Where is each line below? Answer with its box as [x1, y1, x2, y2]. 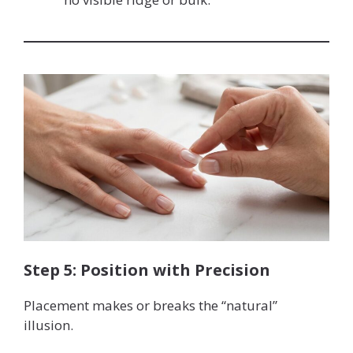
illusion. [24, 316, 73, 335]
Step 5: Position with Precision [24, 259, 270, 281]
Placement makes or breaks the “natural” [24, 296, 277, 315]
